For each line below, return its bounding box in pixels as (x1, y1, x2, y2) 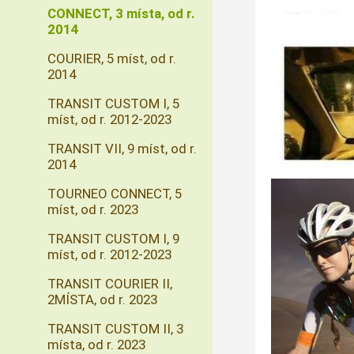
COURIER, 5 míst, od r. (47, 51, 176, 66)
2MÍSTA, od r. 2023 (47, 292, 157, 307)
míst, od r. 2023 (47, 201, 138, 217)
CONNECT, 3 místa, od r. (47, 6, 195, 21)
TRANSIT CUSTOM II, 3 (47, 321, 183, 337)
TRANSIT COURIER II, (47, 276, 172, 292)
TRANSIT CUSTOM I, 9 (47, 231, 179, 247)
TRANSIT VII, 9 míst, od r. (47, 141, 197, 156)
